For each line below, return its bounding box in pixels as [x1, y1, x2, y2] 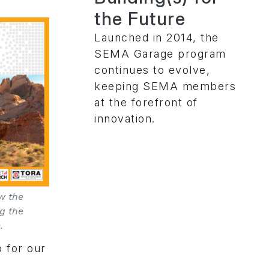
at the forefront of [94, 95, 198, 109]
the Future [94, 7, 186, 29]
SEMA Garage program [94, 47, 226, 60]
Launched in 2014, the [94, 31, 219, 44]
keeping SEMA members [94, 79, 236, 92]
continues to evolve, [94, 63, 210, 76]
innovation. [94, 112, 156, 125]
